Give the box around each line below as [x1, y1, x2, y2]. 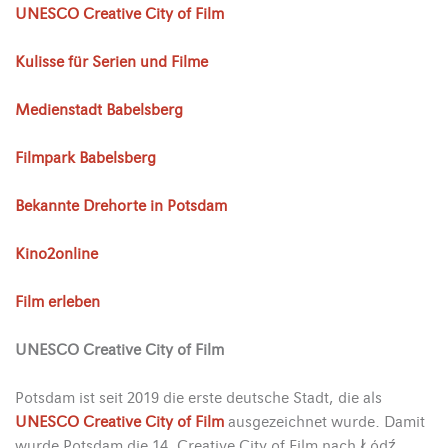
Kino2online [15, 245, 98, 264]
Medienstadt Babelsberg [15, 101, 183, 120]
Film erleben [15, 293, 100, 312]
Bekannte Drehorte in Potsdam [15, 197, 227, 216]
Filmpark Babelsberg [15, 149, 156, 168]
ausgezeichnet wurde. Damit [224, 413, 425, 432]
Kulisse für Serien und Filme [15, 53, 208, 72]
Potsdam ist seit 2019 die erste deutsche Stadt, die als [15, 389, 382, 408]
